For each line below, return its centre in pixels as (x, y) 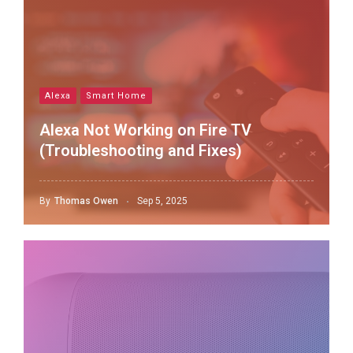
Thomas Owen (86, 201)
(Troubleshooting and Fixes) (141, 150)
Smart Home (116, 96)
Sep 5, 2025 (162, 201)
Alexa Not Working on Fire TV (145, 130)
